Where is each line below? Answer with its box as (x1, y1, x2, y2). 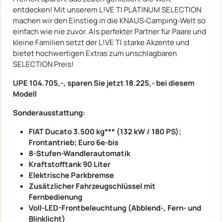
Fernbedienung (29, 191, 82, 202)
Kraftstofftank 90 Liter (29, 159, 111, 169)
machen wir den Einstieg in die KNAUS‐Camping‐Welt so (13, 15, 206, 26)
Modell (13, 88, 37, 99)
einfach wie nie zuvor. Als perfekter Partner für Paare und (13, 26, 206, 37)
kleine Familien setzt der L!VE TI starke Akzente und (13, 37, 189, 48)
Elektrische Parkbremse (29, 169, 114, 180)
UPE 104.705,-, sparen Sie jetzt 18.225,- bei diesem (13, 77, 194, 88)
